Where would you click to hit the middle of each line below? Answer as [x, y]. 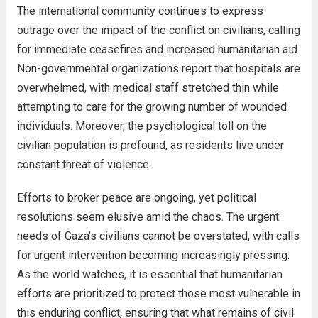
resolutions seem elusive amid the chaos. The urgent [148, 217]
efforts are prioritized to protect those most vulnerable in [158, 294]
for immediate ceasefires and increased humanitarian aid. [158, 49]
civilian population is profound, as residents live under [150, 145]
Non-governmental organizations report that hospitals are [158, 68]
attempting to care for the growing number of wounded [152, 107]
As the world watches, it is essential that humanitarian [149, 274]
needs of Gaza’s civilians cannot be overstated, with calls [158, 236]
